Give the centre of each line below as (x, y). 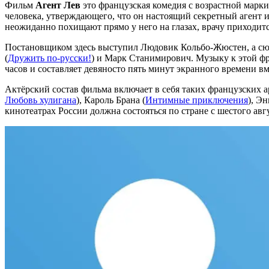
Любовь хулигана (41, 100)
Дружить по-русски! (50, 58)
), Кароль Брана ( (111, 100)
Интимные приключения (197, 100)
